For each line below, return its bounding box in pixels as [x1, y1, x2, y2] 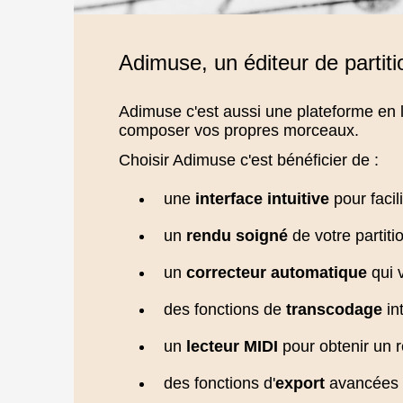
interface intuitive [195, 190, 329, 208]
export [275, 374, 325, 392]
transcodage [286, 300, 382, 318]
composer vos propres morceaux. [119, 121, 359, 139]
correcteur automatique [186, 264, 367, 282]
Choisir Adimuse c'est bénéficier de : [119, 151, 379, 169]
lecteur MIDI [186, 337, 278, 355]
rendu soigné [186, 227, 288, 245]
